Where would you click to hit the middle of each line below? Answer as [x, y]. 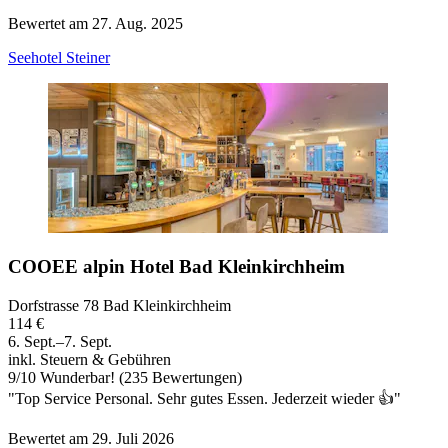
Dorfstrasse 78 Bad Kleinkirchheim [119, 305]
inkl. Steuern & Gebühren [89, 359]
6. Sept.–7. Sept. [60, 341]
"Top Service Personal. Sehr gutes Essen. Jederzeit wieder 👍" [204, 398]
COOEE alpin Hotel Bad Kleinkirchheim [176, 267]
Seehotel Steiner [59, 58]
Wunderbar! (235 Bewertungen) [139, 377]
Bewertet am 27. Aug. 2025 [95, 24]
